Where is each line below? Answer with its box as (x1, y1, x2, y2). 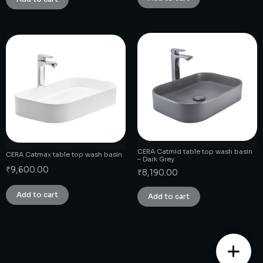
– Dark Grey (137, 154, 174, 163)
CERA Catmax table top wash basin (6, 150, 122, 159)
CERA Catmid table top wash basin (137, 147, 252, 156)
